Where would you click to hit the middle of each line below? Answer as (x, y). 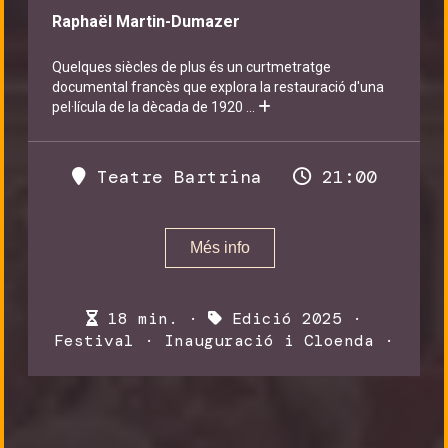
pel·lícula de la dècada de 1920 (149, 107)
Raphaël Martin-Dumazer (146, 21)
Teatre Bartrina (173, 177)
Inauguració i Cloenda (269, 340)
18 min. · (153, 318)
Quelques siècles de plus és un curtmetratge (191, 67)
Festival (94, 340)
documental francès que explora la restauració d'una (218, 87)
